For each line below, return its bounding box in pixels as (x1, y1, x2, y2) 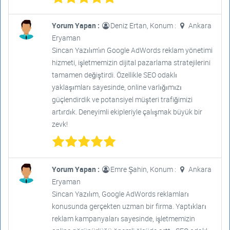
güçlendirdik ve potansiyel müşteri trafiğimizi (51, 94, 193, 104)
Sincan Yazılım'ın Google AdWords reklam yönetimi (51, 45, 213, 55)
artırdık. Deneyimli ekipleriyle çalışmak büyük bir (51, 107, 202, 117)
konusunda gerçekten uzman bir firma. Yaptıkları (51, 201, 206, 211)
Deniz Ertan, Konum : (110, 21, 178, 30)
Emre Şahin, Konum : (110, 164, 178, 174)
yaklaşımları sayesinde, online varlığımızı (51, 82, 182, 92)
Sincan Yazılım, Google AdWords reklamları (51, 189, 189, 199)
